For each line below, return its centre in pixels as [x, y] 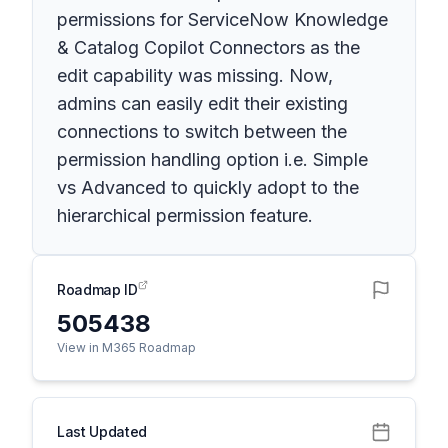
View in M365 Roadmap [126, 347]
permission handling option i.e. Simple [212, 159]
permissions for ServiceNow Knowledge [222, 19]
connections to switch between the [202, 131]
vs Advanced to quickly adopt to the [208, 187]
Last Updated [102, 431]
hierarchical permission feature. [185, 215]
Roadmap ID [97, 289]
